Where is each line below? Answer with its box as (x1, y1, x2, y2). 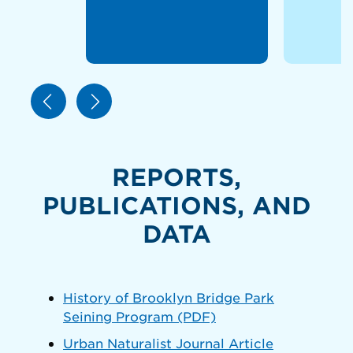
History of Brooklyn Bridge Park (63, 288, 274, 305)
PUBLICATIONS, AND (42, 190, 311, 219)
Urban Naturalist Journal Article (63, 334, 273, 351)
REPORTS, (112, 162, 241, 191)
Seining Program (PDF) (63, 307, 216, 324)
